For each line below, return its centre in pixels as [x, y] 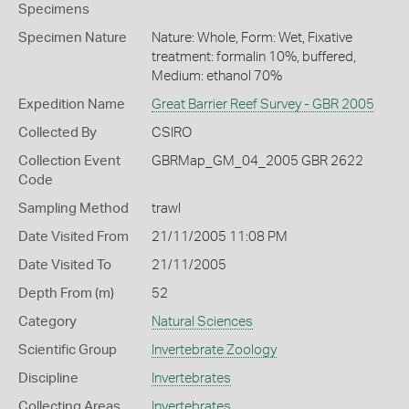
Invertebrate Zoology [214, 350]
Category [47, 322]
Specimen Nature [73, 38]
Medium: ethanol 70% [216, 76]
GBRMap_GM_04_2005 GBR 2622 [257, 161]
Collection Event [69, 161]
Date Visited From [73, 237]
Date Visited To [65, 265]
